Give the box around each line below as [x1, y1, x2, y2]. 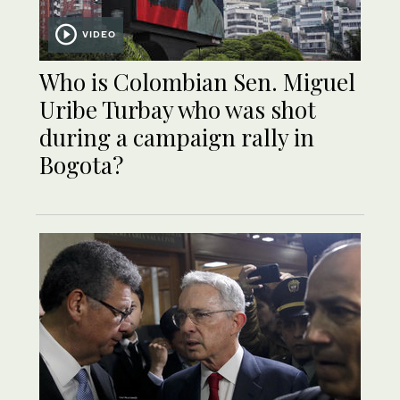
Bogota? [39, 149, 123, 181]
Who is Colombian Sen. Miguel [39, 66, 355, 98]
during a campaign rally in [39, 121, 314, 154]
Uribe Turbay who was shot [39, 94, 316, 126]
